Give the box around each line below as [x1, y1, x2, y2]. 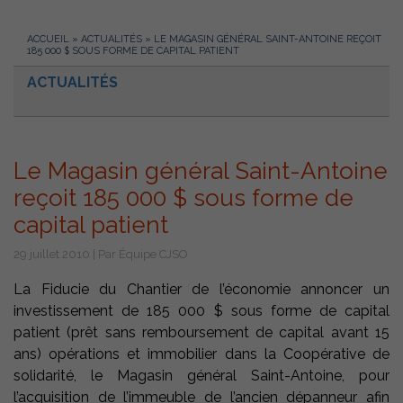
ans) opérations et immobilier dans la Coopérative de [13, 345, 390, 363]
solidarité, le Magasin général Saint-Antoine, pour [13, 367, 390, 385]
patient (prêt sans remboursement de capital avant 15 [13, 324, 390, 342]
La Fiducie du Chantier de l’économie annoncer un [13, 281, 390, 299]
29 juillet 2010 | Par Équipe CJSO [13, 247, 188, 262]
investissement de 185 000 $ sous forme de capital [13, 302, 390, 320]
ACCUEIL [27, 33, 69, 46]
